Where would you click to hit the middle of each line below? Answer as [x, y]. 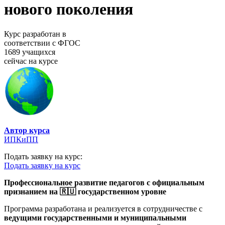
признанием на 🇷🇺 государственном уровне [85, 191]
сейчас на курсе [31, 61]
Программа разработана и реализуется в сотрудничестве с [103, 208]
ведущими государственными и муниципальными [95, 217]
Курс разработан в [35, 34]
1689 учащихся [30, 52]
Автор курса [27, 130]
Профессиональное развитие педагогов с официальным [104, 182]
